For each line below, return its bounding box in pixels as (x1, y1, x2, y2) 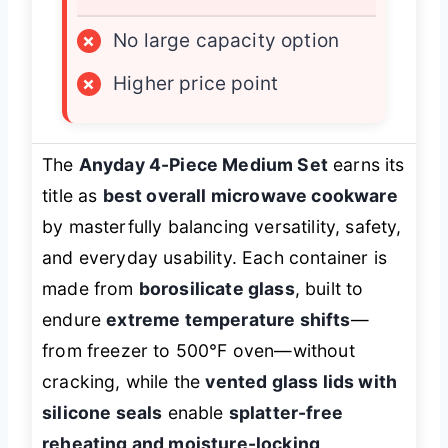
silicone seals (42, 402, 163, 424)
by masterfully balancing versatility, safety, (42, 216, 402, 238)
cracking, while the (42, 371, 206, 393)
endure (42, 309, 107, 331)
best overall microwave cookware (102, 185, 398, 207)
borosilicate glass (138, 278, 295, 300)
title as (42, 185, 103, 207)
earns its (327, 154, 405, 176)
